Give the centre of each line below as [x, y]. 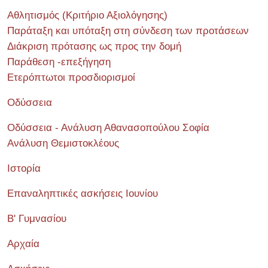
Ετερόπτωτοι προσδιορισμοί [71, 77]
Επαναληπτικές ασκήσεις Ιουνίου [83, 194]
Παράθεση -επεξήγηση [59, 62]
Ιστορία [24, 168]
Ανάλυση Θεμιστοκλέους [63, 143]
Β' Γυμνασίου [37, 219]
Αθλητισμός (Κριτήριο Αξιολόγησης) [87, 15]
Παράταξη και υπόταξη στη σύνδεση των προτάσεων [128, 31]
